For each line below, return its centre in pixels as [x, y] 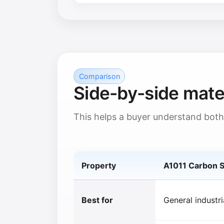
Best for [97, 200]
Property [99, 165]
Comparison [99, 76]
